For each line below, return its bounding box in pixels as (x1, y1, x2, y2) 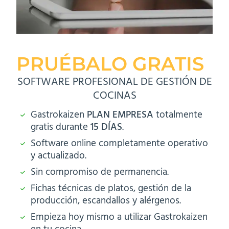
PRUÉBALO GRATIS (16, 52, 204, 76)
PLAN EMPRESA (87, 107, 153, 123)
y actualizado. (31, 148, 86, 164)
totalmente (153, 107, 202, 123)
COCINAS (93, 87, 136, 105)
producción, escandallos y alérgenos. (31, 193, 181, 209)
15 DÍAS (90, 120, 122, 135)
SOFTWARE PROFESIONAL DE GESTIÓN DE (17, 74, 212, 91)
